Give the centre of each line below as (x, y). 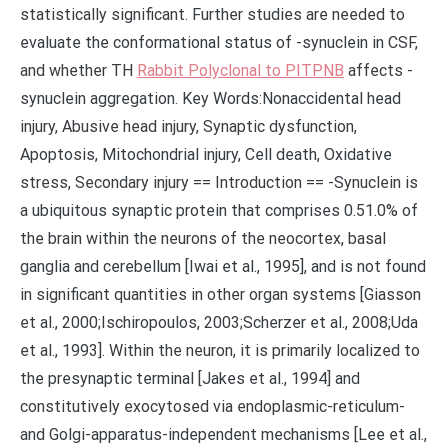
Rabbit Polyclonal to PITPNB (240, 70)
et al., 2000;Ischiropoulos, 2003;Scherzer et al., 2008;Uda (219, 322)
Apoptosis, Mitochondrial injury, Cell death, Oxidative (206, 154)
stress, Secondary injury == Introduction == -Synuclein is (219, 182)
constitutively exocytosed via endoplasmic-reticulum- (212, 406)
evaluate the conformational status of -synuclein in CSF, (219, 42)
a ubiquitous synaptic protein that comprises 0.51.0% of (219, 210)
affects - (378, 70)
